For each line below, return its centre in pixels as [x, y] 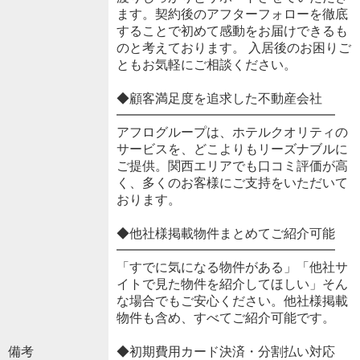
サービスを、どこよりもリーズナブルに [232, 149]
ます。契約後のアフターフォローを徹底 [232, 14]
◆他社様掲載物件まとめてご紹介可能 [225, 234]
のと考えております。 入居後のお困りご [233, 48]
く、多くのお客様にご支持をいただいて [232, 183]
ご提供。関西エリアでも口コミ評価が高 [232, 166]
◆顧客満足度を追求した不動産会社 [219, 99]
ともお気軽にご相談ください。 [206, 65]
